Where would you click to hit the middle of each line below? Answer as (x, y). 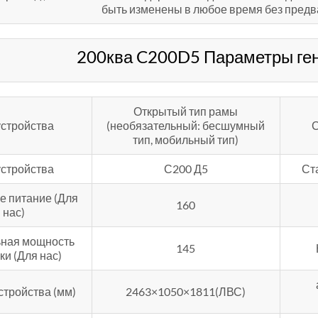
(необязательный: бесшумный (186, 126)
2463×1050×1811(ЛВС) (186, 292)
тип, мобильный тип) (186, 140)
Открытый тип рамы (186, 111)
